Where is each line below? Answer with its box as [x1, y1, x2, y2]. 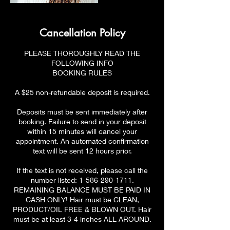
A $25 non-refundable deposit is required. [14, 88, 150, 97]
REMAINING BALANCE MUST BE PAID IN [14, 185, 150, 195]
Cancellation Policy [39, 26, 125, 40]
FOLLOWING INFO [51, 59, 113, 68]
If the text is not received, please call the [16, 166, 148, 175]
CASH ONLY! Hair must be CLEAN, [25, 195, 139, 204]
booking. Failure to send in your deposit [18, 117, 146, 126]
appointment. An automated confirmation [15, 137, 149, 146]
